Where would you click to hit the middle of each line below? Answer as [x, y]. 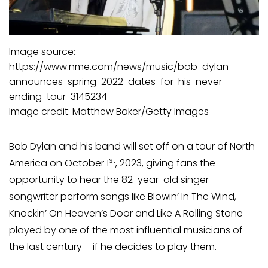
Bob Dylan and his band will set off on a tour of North [132, 147]
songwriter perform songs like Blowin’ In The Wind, [123, 197]
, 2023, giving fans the [165, 163]
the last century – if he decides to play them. [113, 247]
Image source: [42, 52]
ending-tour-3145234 [58, 97]
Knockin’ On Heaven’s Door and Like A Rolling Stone [126, 214]
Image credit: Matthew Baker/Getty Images [109, 112]
